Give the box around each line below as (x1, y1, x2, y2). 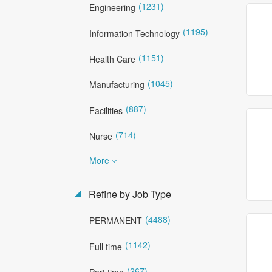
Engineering (89, 1, 135, 14)
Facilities (89, 104, 123, 117)
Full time (89, 240, 122, 253)
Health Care (89, 52, 135, 65)
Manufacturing (89, 78, 144, 91)
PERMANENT (89, 214, 142, 227)
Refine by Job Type (86, 186, 171, 201)
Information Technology (89, 27, 180, 39)
